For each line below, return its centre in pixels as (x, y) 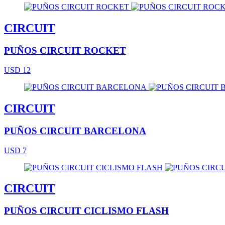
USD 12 (17, 70)
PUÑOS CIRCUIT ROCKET (65, 51)
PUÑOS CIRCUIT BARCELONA (75, 131)
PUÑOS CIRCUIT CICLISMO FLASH (86, 211)
